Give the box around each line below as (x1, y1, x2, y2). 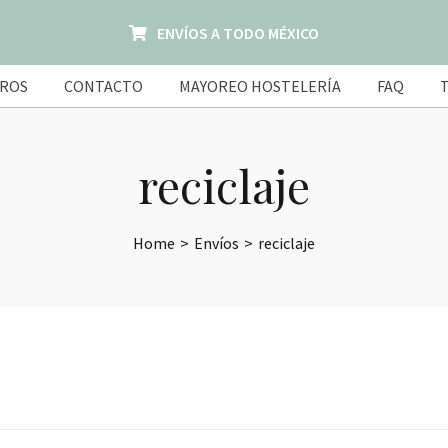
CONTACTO (64, 76, 143, 96)
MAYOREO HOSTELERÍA (179, 76, 341, 96)
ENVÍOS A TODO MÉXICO (157, 22, 319, 43)
